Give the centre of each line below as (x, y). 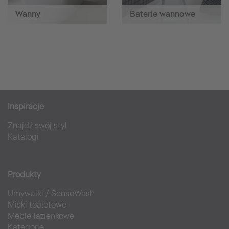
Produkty (24, 174)
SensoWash (73, 193)
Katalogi (23, 136)
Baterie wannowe (163, 14)
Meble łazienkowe (41, 216)
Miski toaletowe (37, 204)
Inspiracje (26, 106)
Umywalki (26, 193)
